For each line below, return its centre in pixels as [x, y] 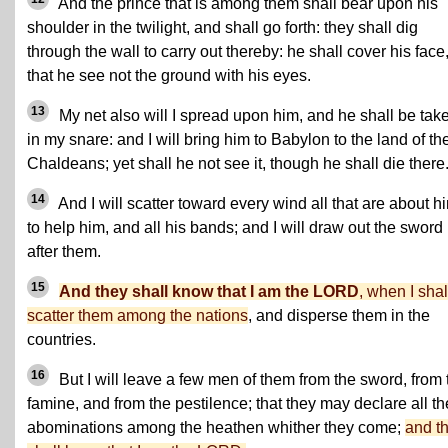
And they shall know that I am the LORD [209, 291]
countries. [61, 339]
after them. [64, 251]
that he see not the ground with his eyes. [169, 75]
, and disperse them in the [339, 315]
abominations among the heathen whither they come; [216, 427]
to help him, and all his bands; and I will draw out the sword [235, 227]
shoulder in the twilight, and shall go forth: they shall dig [222, 27]
